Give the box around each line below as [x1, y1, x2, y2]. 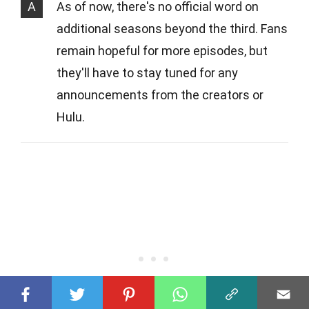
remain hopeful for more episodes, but [57, 43, 268, 58]
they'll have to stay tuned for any [57, 65, 238, 80]
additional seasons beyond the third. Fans [57, 21, 288, 36]
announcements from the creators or [57, 87, 263, 102]
